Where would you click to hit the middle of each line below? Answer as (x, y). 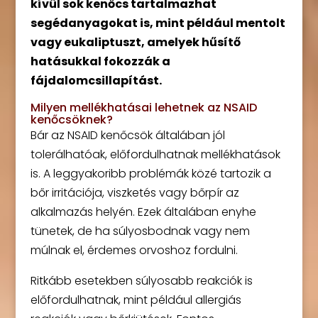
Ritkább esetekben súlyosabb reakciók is (141, 281)
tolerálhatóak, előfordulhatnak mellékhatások (155, 155)
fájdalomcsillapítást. (96, 81)
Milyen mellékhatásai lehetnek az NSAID (143, 108)
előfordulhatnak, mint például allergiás (136, 300)
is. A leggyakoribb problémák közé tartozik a (150, 174)
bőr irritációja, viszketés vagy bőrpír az (135, 193)
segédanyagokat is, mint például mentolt (158, 23)
